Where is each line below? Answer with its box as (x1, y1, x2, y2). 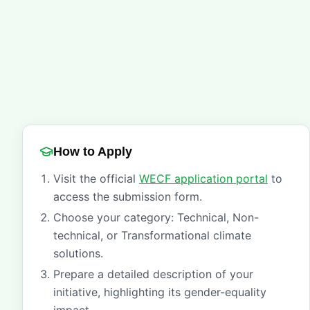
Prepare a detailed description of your (53, 267, 253, 281)
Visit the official (53, 172, 139, 185)
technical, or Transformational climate (53, 228, 251, 242)
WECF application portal (139, 172, 268, 185)
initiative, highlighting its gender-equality (53, 285, 266, 299)
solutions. (53, 246, 103, 260)
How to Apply (53, 145, 132, 158)
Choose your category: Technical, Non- (53, 210, 259, 224)
